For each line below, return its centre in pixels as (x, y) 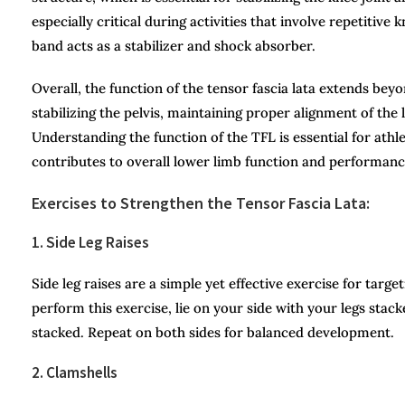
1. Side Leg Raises (90, 242)
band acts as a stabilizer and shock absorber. (174, 45)
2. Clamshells (75, 372)
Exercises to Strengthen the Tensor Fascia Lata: (201, 202)
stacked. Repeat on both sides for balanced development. (213, 332)
